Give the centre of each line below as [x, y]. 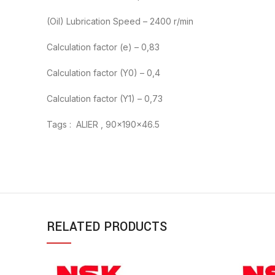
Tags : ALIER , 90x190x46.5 [103, 125]
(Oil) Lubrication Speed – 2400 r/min [120, 21]
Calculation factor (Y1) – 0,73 [105, 99]
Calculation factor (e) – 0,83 [103, 47]
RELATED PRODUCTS [107, 227]
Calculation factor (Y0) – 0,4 [103, 73]
